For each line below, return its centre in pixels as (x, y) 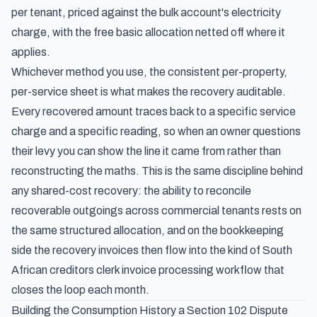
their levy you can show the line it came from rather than (146, 151)
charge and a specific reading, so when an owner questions (156, 131)
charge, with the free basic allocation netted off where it (148, 32)
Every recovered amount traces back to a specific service (154, 111)
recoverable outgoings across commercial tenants (136, 211)
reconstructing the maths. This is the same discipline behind (157, 171)
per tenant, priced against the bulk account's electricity (146, 12)
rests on (281, 211)
